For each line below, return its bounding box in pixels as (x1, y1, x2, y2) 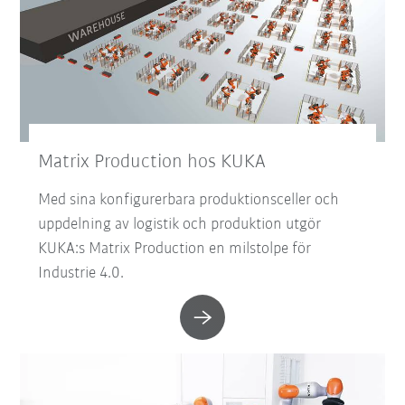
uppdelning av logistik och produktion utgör (38, 216, 322, 234)
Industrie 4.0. (38, 265, 125, 283)
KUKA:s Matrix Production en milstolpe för (38, 240, 312, 259)
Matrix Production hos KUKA (38, 152, 271, 174)
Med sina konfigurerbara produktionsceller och (38, 192, 340, 210)
